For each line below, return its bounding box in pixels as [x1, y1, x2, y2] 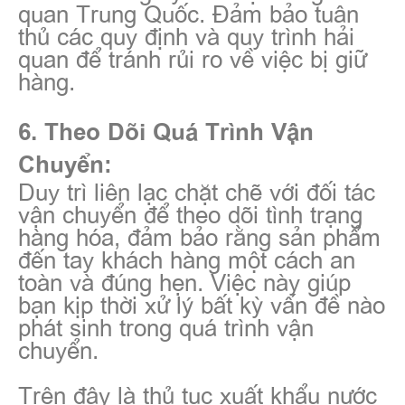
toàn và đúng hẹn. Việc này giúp [18, 264, 351, 297]
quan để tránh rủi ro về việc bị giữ [18, 41, 366, 74]
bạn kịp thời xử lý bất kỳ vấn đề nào [18, 287, 385, 320]
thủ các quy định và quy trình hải [18, 18, 354, 52]
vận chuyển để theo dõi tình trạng [18, 196, 363, 230]
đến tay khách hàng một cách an [18, 241, 355, 275]
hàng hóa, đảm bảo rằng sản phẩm [18, 219, 381, 252]
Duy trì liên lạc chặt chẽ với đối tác [18, 174, 375, 207]
